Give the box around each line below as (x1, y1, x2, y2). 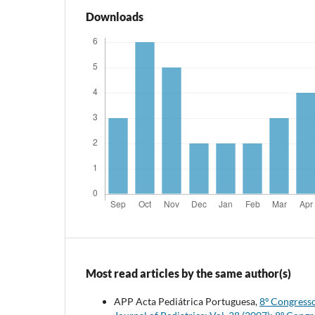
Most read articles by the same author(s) (86, 266, 291, 280)
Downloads (86, 9, 143, 23)
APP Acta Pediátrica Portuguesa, (114, 295, 259, 307)
